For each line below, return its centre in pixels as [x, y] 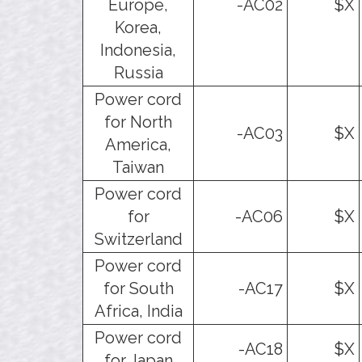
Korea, [138, 27]
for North [138, 122]
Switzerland [138, 239]
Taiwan [138, 167]
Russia [138, 72]
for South [138, 288]
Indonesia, [138, 50]
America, [138, 144]
